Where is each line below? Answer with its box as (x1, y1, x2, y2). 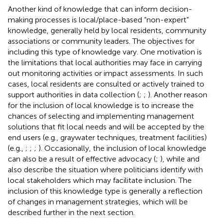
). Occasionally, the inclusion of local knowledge (38, 143, 206, 153)
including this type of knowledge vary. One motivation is (8, 47, 202, 56)
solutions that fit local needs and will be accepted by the (8, 122, 204, 131)
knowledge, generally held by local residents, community (8, 25, 206, 35)
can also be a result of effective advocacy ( (8, 154, 156, 163)
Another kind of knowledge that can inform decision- (8, 4, 192, 14)
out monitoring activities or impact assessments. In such (8, 68, 203, 78)
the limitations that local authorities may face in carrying (8, 57, 202, 67)
